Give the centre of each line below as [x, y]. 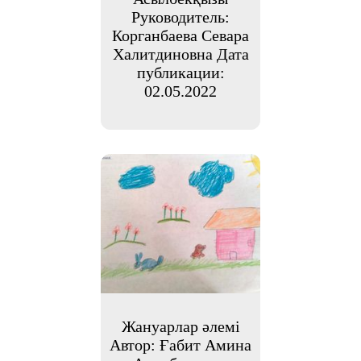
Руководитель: [180, 17]
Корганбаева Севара [180, 35]
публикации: [180, 72]
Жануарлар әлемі [180, 326]
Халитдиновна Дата [180, 54]
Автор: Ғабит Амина [180, 344]
